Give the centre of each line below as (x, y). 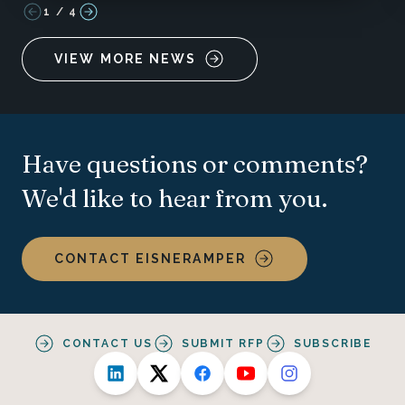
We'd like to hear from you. (174, 198)
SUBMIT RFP (223, 343)
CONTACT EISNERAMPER (150, 258)
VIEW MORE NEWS (126, 58)
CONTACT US (107, 343)
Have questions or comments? (195, 163)
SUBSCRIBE (333, 343)
